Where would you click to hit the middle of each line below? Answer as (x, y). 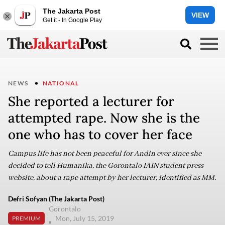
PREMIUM (26, 218)
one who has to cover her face (100, 134)
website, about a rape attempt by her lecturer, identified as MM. (112, 178)
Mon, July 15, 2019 (85, 218)
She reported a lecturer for (91, 101)
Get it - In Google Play (72, 20)
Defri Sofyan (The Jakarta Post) (56, 199)
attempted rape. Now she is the (104, 118)
